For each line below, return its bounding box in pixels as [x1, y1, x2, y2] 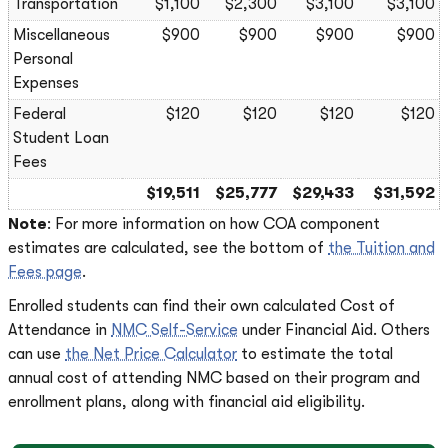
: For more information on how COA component [47, 215, 380, 233]
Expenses [13, 74, 79, 92]
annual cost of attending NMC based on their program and [8, 369, 420, 387]
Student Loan [13, 129, 109, 147]
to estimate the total [237, 345, 393, 363]
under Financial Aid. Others [238, 321, 430, 339]
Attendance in [8, 321, 111, 339]
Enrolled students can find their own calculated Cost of [8, 297, 395, 315]
